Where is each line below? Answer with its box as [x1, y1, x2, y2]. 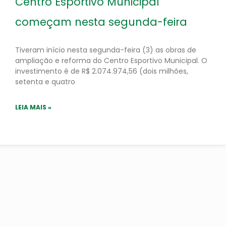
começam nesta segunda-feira [15, 15, 187, 29]
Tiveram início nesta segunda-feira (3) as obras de [15, 45, 196, 55]
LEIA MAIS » [15, 103, 51, 111]
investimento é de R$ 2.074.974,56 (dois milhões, [15, 66, 188, 76]
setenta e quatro [15, 77, 75, 87]
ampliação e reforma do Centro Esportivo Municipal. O [15, 55, 207, 66]
